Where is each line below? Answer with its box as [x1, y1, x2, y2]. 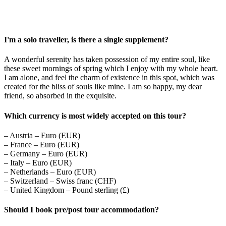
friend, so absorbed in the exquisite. [4, 91, 117, 100]
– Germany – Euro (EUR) [4, 149, 87, 158]
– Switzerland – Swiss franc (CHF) [4, 176, 116, 185]
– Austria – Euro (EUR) [4, 131, 80, 140]
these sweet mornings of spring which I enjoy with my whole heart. [4, 64, 218, 73]
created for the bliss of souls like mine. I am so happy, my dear [4, 82, 202, 91]
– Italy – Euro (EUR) [4, 158, 72, 167]
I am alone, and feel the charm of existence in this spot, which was [4, 73, 214, 82]
